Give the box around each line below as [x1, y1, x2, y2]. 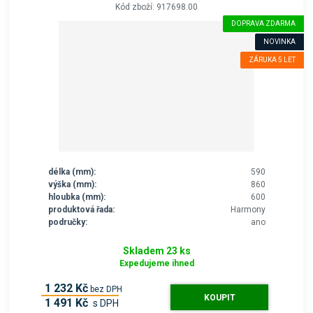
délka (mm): [48, 166, 96, 177]
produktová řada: [48, 204, 115, 214]
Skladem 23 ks [122, 245, 191, 256]
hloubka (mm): [48, 191, 105, 202]
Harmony [230, 204, 265, 214]
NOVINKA [263, 37, 296, 45]
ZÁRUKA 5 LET [248, 55, 296, 64]
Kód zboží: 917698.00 [115, 1, 198, 12]
